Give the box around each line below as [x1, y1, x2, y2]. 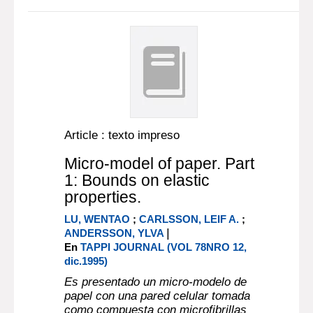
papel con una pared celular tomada [64, 289, 251, 303]
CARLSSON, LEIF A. [139, 213, 240, 225]
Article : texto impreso [64, 129, 180, 142]
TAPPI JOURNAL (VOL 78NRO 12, [80, 241, 247, 253]
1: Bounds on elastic [64, 171, 210, 189]
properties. [64, 188, 142, 206]
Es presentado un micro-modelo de [64, 275, 247, 289]
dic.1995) [64, 255, 108, 267]
